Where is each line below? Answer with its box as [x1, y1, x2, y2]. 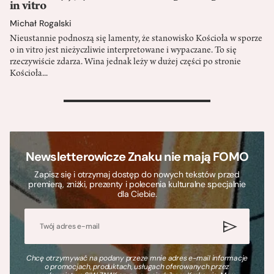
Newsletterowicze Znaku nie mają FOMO [25, 149, 249, 165]
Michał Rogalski [10, 18, 72, 29]
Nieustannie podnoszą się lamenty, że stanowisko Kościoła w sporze [10, 34, 262, 45]
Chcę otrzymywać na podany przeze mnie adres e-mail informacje [26, 253, 248, 264]
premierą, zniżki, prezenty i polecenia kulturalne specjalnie [28, 179, 246, 190]
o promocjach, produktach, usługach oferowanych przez [44, 262, 230, 272]
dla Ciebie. [117, 188, 157, 200]
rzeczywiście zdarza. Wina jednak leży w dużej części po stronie [10, 57, 241, 68]
